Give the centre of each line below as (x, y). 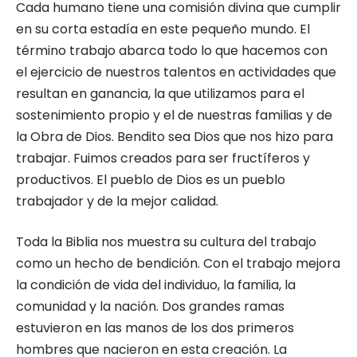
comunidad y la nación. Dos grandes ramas (150, 306)
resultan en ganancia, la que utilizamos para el (160, 94)
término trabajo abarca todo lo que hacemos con (172, 51)
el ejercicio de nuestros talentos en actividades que (176, 72)
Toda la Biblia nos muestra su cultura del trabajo (166, 242)
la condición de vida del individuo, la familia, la (156, 285)
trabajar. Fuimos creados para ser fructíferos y (163, 158)
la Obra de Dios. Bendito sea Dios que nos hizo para (175, 137)
